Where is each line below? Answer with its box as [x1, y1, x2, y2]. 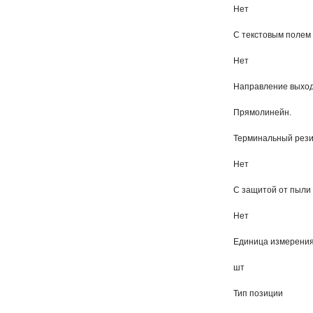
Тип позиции [233, 289, 283, 298]
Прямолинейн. [233, 108, 291, 117]
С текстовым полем [233, 30, 311, 40]
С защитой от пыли [233, 185, 311, 195]
